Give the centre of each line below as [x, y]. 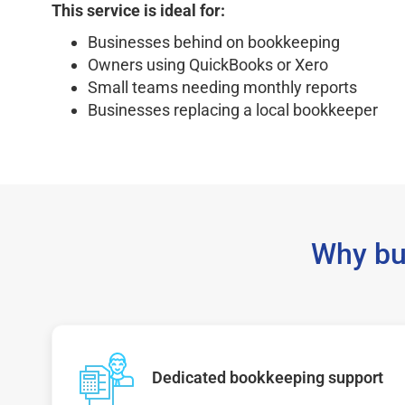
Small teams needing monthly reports [222, 87]
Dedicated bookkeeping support [268, 377]
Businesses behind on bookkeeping [214, 42]
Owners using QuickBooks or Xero [208, 65]
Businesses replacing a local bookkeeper [233, 110]
